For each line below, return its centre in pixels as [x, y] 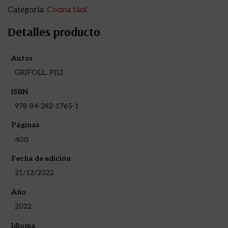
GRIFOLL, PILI [39, 73]
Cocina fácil [67, 9]
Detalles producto [54, 31]
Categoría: [27, 9]
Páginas [25, 125]
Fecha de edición [41, 159]
